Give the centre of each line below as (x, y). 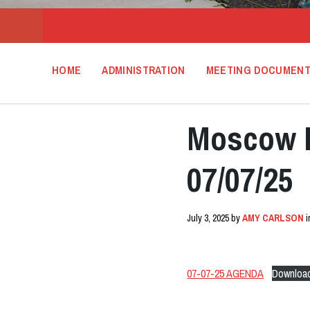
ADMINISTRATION (144, 70)
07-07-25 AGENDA (226, 273)
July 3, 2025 (209, 218)
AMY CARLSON (273, 218)
